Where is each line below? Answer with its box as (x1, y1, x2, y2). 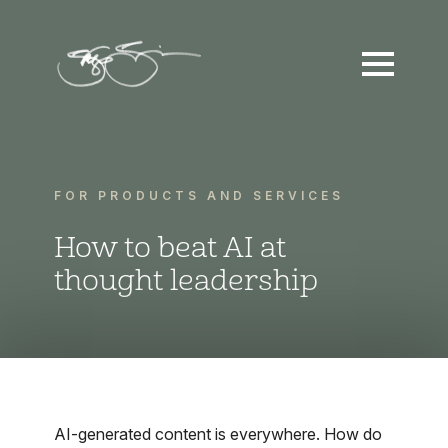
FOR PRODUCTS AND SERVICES (54, 188, 344, 203)
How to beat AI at (54, 230, 286, 266)
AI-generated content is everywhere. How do (54, 424, 382, 444)
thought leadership (54, 263, 318, 299)
